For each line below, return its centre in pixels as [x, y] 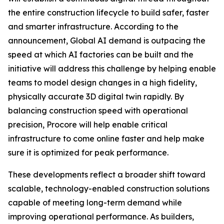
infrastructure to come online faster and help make [106, 138]
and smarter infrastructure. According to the [93, 26]
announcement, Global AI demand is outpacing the [107, 40]
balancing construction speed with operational [98, 110]
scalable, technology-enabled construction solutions [109, 188]
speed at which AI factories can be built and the [101, 54]
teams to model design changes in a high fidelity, [102, 82]
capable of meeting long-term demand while [95, 202]
